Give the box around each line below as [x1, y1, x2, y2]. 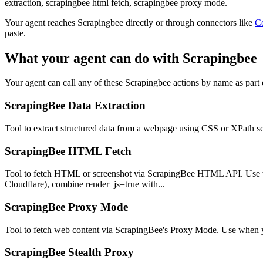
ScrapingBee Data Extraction [5, 99, 146, 112]
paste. [5, 28, 26, 38]
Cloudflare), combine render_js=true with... [5, 179, 165, 190]
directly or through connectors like [123, 17, 252, 28]
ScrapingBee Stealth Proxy [5, 246, 134, 259]
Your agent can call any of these [5, 77, 125, 88]
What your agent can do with [5, 50, 183, 66]
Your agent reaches [5, 17, 77, 28]
